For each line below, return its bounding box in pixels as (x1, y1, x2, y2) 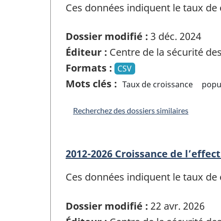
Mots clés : (66, 77, 117, 91)
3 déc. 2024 (148, 30, 201, 43)
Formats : (66, 61, 112, 75)
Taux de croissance (122, 79, 193, 90)
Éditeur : (66, 45, 107, 59)
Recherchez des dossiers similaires (73, 106, 188, 115)
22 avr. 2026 (148, 199, 205, 213)
